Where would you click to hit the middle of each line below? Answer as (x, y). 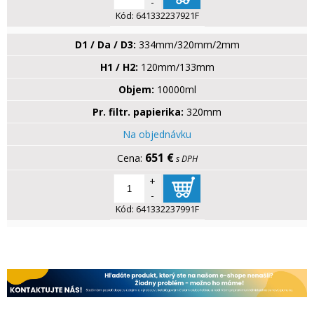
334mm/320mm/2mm (189, 45)
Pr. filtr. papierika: (138, 112)
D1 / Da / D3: (105, 45)
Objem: (136, 90)
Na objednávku (157, 135)
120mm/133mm (177, 67)
